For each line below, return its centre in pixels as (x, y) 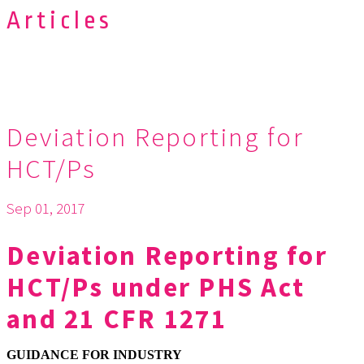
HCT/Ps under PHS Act (156, 288)
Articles (60, 20)
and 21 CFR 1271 (117, 319)
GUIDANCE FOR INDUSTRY (94, 355)
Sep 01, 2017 (46, 208)
